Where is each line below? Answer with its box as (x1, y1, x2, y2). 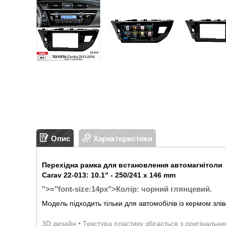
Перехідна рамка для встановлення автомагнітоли (42, 161, 222, 169)
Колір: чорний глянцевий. (116, 185, 212, 193)
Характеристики (93, 134, 152, 143)
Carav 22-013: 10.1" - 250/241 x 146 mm (42, 171, 176, 179)
